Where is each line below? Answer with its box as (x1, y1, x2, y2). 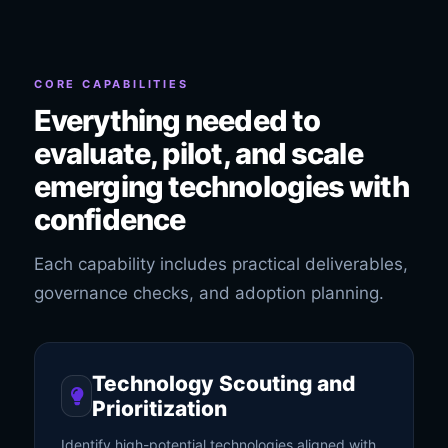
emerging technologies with (34, 169, 409, 204)
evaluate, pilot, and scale (34, 136, 363, 171)
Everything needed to (34, 103, 321, 138)
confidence (34, 202, 185, 237)
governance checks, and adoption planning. (34, 283, 384, 303)
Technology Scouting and (92, 371, 356, 396)
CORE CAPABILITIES (34, 77, 189, 91)
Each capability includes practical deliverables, (34, 254, 408, 274)
